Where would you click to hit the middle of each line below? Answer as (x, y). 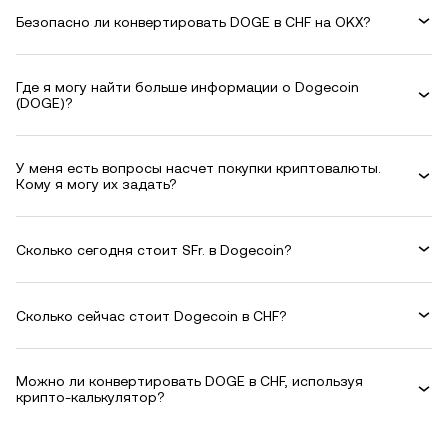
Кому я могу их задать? (96, 184)
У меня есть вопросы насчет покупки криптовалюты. (198, 168)
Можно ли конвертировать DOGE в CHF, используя (189, 381)
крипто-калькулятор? (90, 397)
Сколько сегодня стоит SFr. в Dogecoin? (154, 249)
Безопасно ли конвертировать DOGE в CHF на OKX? (193, 21)
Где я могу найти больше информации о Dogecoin (187, 87)
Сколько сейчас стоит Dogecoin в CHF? (151, 315)
